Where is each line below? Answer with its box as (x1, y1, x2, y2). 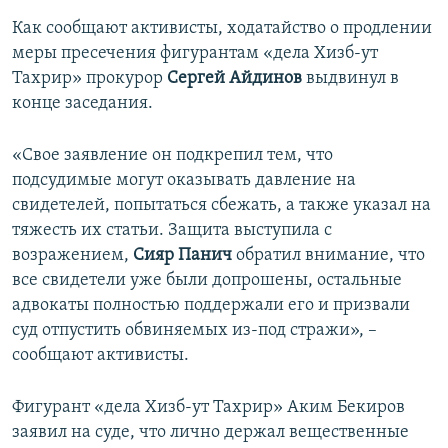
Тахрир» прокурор (12, 69, 167, 89)
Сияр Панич (129, 246, 232, 266)
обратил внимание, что (232, 246, 425, 266)
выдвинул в (302, 69, 399, 89)
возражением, (12, 246, 129, 266)
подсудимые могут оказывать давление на (12, 171, 356, 191)
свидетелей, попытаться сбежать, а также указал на (12, 196, 431, 216)
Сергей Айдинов (167, 69, 302, 89)
